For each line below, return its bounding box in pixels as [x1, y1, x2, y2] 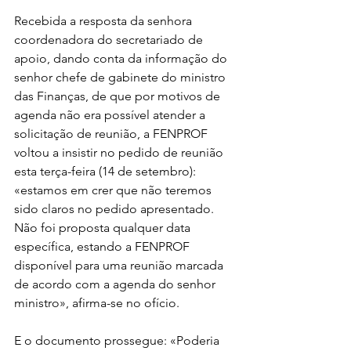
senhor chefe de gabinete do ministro [14, 70, 229, 85]
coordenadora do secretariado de [14, 32, 206, 47]
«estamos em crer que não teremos [14, 183, 215, 197]
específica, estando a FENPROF [14, 239, 193, 254]
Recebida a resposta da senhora [14, 13, 195, 28]
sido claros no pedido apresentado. [14, 201, 217, 216]
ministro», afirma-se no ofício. [14, 295, 179, 310]
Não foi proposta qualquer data [14, 220, 194, 235]
